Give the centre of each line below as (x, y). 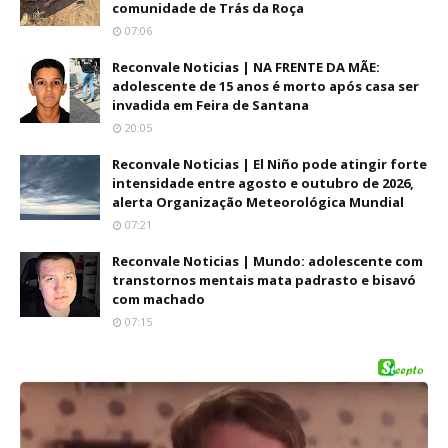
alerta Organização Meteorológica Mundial (258, 202)
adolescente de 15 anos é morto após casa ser (265, 86)
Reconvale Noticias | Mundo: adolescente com (267, 261)
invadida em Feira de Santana (210, 105)
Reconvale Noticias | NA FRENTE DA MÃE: (246, 67)
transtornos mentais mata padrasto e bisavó (264, 280)
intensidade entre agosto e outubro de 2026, (263, 183)
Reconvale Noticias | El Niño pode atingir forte (269, 164)
